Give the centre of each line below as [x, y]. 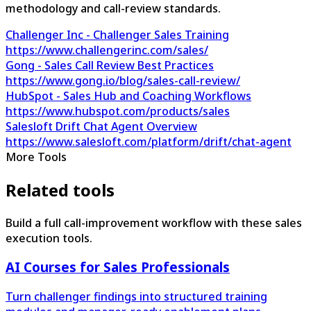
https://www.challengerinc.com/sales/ [107, 50]
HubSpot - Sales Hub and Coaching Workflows [128, 95]
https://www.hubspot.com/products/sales [118, 111]
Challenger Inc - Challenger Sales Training [117, 34]
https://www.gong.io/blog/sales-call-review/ [123, 80]
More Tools [36, 157]
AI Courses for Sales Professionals [118, 267]
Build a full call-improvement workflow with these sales [154, 222]
